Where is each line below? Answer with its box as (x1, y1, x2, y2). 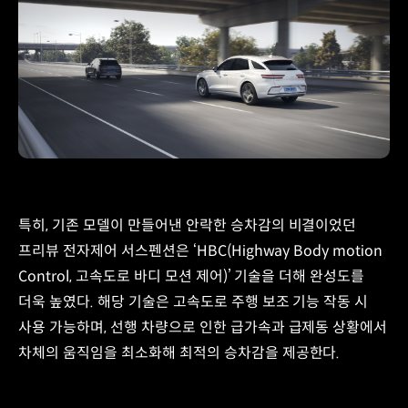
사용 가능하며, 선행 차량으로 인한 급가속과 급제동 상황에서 (18, 318, 388, 338)
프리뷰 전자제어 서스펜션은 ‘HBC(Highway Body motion (18, 241, 383, 261)
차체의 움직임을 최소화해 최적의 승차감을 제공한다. (18, 343, 341, 363)
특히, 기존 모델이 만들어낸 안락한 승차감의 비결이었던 (18, 216, 357, 236)
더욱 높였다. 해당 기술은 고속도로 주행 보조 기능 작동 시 (18, 292, 369, 312)
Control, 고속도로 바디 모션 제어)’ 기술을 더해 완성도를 (18, 267, 365, 287)
